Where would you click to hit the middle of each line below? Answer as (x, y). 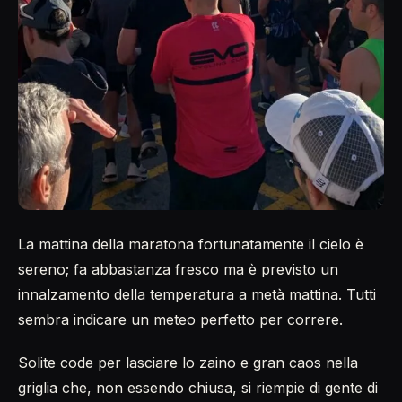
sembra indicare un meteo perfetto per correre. (180, 319)
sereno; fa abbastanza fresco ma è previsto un (178, 269)
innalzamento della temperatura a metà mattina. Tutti (197, 294)
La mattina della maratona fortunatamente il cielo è (191, 244)
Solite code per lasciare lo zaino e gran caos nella (188, 362)
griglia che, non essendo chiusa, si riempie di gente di (198, 387)
